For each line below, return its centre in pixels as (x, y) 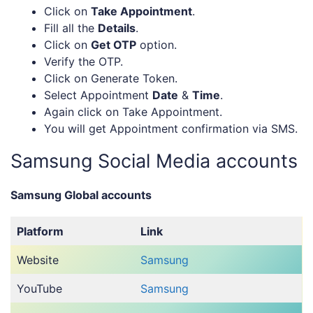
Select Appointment (98, 95)
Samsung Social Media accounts (154, 161)
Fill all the (71, 28)
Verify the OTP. (83, 61)
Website (38, 260)
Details (117, 28)
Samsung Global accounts (81, 195)
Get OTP (114, 44)
